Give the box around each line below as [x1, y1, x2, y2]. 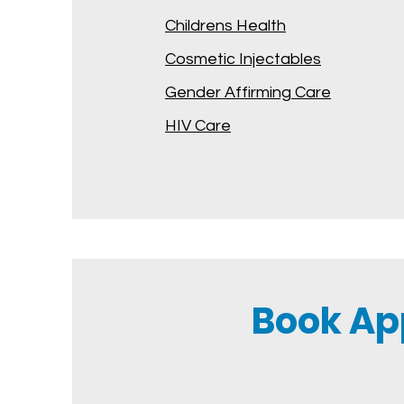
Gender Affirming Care [165, 84, 331, 101]
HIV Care [165, 117, 231, 134]
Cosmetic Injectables [165, 50, 321, 68]
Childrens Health [165, 17, 286, 34]
